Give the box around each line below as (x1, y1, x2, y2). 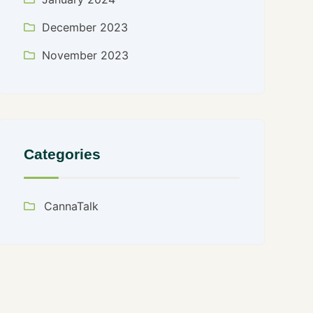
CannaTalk (44, 199, 99, 213)
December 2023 (42, 20, 129, 34)
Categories (24, 146, 101, 162)
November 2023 (42, 48, 129, 62)
